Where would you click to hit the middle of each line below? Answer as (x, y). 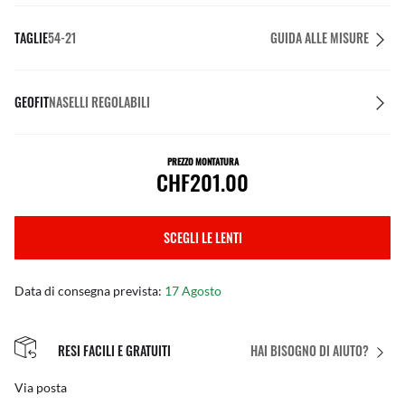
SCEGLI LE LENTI (202, 237)
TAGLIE (31, 38)
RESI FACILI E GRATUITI (114, 350)
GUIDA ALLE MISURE (320, 38)
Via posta (41, 388)
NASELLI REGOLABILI (99, 102)
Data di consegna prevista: (89, 291)
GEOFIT (32, 102)
